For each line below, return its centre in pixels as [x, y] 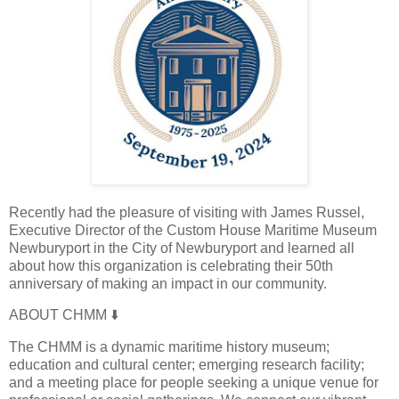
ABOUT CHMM [60, 315]
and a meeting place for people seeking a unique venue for [194, 383]
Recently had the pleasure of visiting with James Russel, [187, 212]
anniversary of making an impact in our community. [168, 283]
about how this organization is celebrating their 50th [171, 265]
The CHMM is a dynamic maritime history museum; [169, 347]
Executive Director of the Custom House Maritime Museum [193, 230]
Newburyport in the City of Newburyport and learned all [182, 248]
